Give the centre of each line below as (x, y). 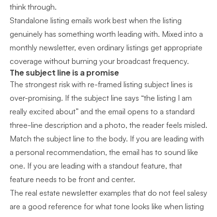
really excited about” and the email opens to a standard (102, 111)
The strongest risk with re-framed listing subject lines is (101, 84)
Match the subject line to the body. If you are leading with (107, 139)
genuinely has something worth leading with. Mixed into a (106, 34)
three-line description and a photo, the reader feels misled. (108, 125)
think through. (33, 7)
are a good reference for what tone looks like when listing (107, 206)
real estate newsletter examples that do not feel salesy (116, 193)
